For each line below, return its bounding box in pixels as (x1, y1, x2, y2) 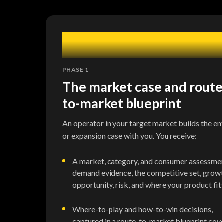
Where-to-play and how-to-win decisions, (72, 204, 213, 214)
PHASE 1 (62, 65, 89, 73)
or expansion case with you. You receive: (62, 130, 197, 140)
